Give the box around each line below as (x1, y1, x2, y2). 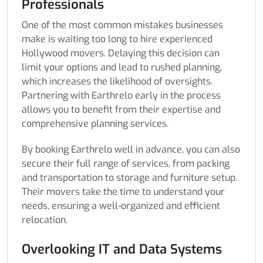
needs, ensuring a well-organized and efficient (22, 200, 220, 213)
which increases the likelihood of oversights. (22, 75, 213, 88)
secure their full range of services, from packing (22, 157, 230, 170)
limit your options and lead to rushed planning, (22, 61, 222, 74)
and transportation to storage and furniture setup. (22, 171, 237, 184)
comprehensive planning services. (22, 117, 168, 130)
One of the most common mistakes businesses (22, 19, 223, 32)
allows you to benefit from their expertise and (22, 103, 221, 116)
